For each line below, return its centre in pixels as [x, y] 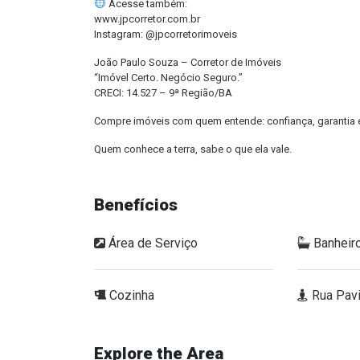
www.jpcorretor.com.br [147, 19]
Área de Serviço [151, 243]
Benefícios [136, 205]
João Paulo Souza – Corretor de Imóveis [188, 62]
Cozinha [130, 295]
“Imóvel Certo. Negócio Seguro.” [168, 78]
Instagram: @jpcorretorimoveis [166, 34]
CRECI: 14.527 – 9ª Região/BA [163, 93]
